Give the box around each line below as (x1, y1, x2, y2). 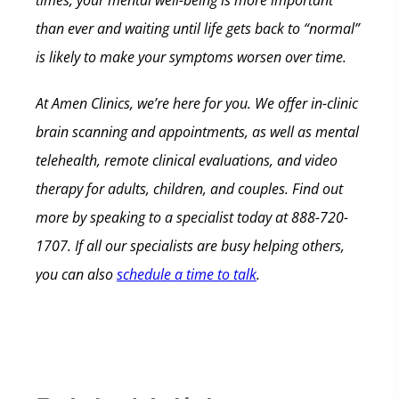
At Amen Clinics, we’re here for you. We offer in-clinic (36, 94, 358, 113)
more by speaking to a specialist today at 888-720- (36, 208, 348, 227)
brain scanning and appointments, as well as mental (36, 122, 359, 142)
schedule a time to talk (117, 265, 256, 284)
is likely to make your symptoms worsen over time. (36, 47, 346, 67)
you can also (36, 265, 117, 284)
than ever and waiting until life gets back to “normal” (36, 19, 360, 38)
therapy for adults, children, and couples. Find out (36, 179, 343, 199)
